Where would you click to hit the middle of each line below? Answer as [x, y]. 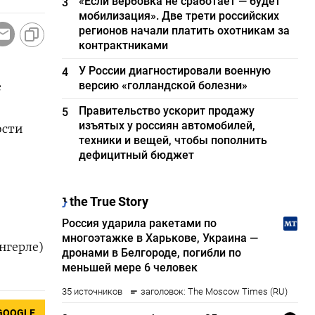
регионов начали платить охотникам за [185, 31]
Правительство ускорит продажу [167, 111]
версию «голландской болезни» [163, 85]
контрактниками [124, 45]
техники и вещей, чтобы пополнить [173, 140]
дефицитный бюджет [137, 155]
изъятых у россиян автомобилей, [167, 126]
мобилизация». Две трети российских [179, 16]
